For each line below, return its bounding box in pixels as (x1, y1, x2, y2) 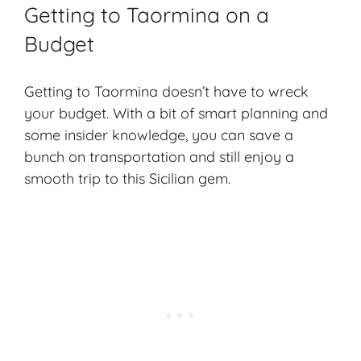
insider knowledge (64, 126, 185, 145)
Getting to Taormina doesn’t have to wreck (24, 82, 309, 102)
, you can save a (185, 126, 293, 145)
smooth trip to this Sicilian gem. (24, 169, 230, 189)
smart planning (198, 104, 298, 123)
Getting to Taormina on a (24, 2, 269, 29)
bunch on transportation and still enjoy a (24, 147, 294, 167)
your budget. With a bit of (24, 104, 198, 123)
